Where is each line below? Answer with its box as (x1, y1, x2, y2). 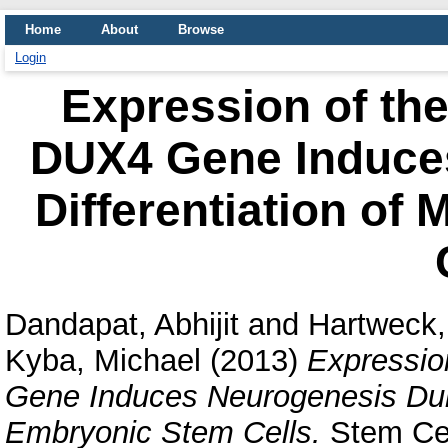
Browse (178, 22, 224, 37)
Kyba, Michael (5, 342, 201, 378)
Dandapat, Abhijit (5, 306, 239, 342)
